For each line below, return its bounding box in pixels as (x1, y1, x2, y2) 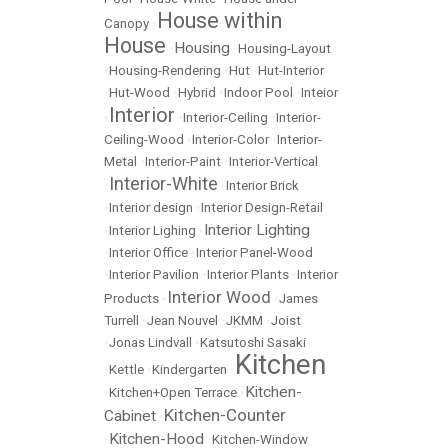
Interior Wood (167, 287, 271, 308)
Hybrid (178, 85, 216, 101)
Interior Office (109, 245, 188, 261)
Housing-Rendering (109, 63, 221, 79)
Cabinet (104, 407, 156, 426)
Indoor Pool (224, 85, 293, 101)
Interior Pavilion (109, 267, 199, 283)
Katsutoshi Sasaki (200, 335, 306, 351)
